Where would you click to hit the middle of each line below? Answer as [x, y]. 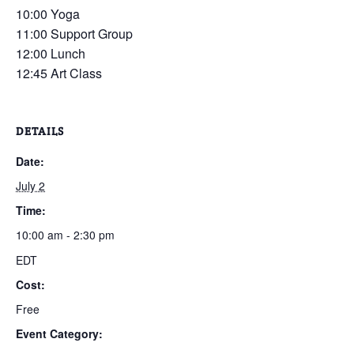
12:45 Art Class [59, 73]
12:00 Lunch [51, 53]
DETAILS [40, 131]
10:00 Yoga [48, 14]
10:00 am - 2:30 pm [65, 235]
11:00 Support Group [74, 34]
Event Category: [59, 333]
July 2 [30, 186]
